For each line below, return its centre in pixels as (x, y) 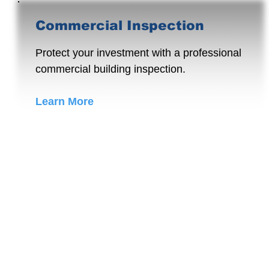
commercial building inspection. (110, 69)
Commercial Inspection (120, 26)
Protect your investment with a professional (138, 53)
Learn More (65, 101)
